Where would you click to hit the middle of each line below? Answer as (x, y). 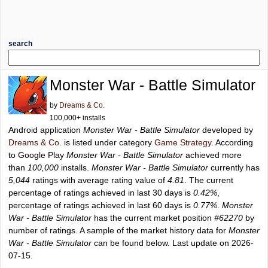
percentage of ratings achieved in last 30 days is (101, 193)
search (20, 44)
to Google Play (37, 155)
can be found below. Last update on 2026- (173, 243)
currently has (234, 167)
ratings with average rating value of (99, 180)
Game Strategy (183, 142)
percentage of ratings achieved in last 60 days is (101, 205)
